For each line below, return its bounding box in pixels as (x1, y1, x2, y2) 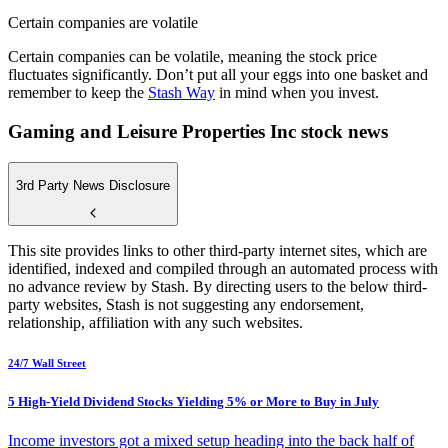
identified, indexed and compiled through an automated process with (8, 259, 438, 277)
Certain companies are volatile (8, 14, 198, 32)
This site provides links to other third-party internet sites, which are (8, 241, 427, 259)
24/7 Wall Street (8, 356, 86, 369)
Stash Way (148, 84, 215, 102)
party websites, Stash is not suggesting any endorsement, (8, 295, 364, 313)
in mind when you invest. (215, 84, 379, 102)
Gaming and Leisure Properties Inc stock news (8, 120, 388, 142)
